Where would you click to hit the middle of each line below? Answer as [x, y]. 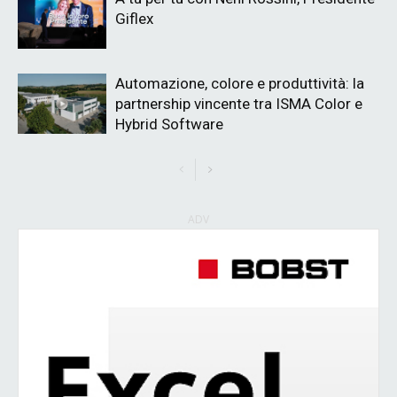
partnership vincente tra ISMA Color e [239, 103]
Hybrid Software [169, 124]
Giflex [134, 18]
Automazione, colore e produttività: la [240, 83]
